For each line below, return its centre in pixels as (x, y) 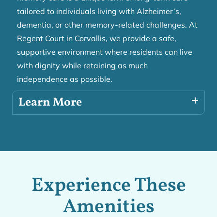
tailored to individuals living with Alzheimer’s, (99, 11)
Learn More (50, 103)
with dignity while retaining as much (82, 66)
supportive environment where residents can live (105, 52)
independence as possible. (65, 79)
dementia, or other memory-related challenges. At (107, 25)
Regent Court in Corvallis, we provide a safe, (97, 39)
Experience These (108, 186)
